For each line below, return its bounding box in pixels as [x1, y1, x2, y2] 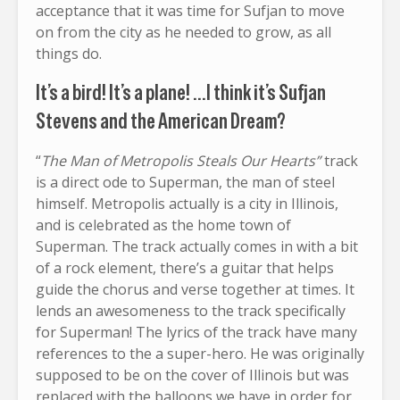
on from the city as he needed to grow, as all [36, 21, 331, 42]
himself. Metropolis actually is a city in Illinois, [36, 193, 338, 213]
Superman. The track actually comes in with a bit [36, 236, 358, 256]
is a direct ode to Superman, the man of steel [36, 171, 335, 192]
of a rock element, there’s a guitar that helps [36, 257, 334, 278]
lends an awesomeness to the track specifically [36, 300, 346, 321]
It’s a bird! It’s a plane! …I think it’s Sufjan [36, 78, 326, 106]
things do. [36, 43, 102, 63]
